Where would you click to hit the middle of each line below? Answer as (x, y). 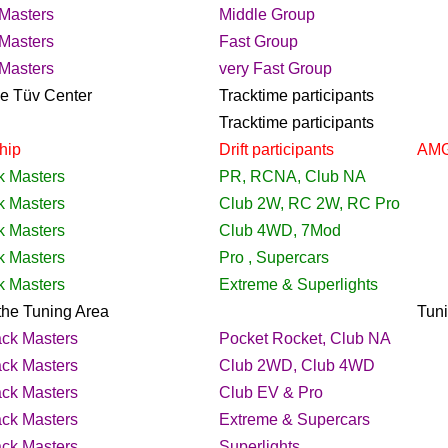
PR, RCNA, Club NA (292, 176)
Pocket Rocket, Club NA (305, 338)
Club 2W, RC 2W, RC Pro (309, 203)
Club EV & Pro (271, 392)
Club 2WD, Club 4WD (297, 365)
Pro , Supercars (274, 257)
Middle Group (267, 14)
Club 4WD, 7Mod (280, 230)
